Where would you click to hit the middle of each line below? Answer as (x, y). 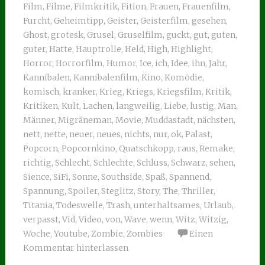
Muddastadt (169, 120)
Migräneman (85, 120)
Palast (198, 134)
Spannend (189, 177)
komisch (41, 92)
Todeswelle (79, 205)
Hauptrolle (98, 49)
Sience (36, 177)
